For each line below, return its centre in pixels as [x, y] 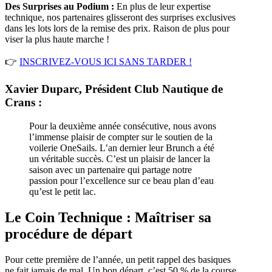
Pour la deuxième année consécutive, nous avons [123, 126]
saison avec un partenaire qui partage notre [110, 169]
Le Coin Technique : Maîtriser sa [108, 217]
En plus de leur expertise [162, 7]
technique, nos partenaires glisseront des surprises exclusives [120, 18]
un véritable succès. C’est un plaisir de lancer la [120, 158]
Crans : [23, 103]
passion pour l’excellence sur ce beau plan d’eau [121, 180]
